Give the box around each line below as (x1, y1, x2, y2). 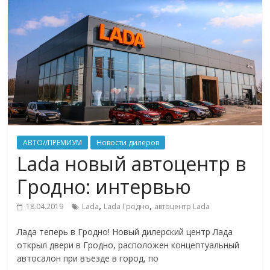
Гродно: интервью (17, 173, 192, 199)
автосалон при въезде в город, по (17, 252, 159, 264)
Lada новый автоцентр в (17, 150, 246, 177)
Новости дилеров (96, 137, 160, 148)
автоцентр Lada (154, 201, 210, 212)
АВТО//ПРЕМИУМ (23, 137, 83, 148)
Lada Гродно (104, 201, 150, 212)
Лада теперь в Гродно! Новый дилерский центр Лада (17, 225, 233, 237)
